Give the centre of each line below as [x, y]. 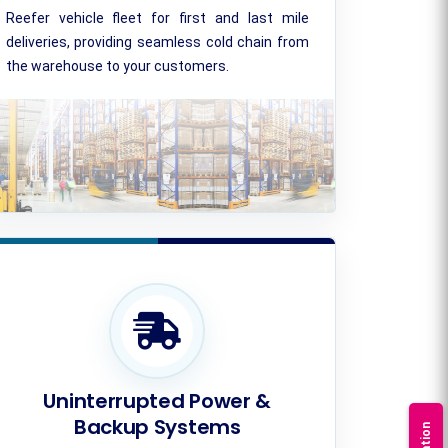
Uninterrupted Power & [157, 401]
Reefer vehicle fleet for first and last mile [157, 18]
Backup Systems [157, 427]
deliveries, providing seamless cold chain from [157, 42]
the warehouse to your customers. [117, 66]
